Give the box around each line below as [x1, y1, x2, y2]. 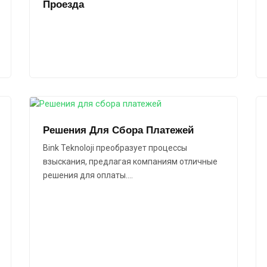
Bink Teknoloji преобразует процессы [43, 143, 187, 153]
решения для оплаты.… [43, 170, 133, 181]
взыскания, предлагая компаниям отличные [43, 157, 218, 167]
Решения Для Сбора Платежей [43, 124, 194, 136]
